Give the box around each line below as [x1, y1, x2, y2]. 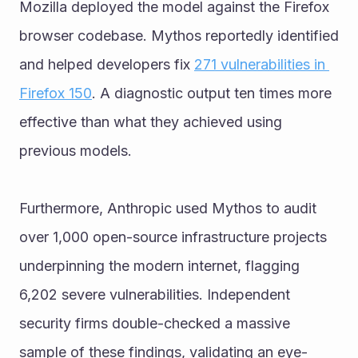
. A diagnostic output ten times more [92, 84, 332, 101]
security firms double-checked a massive [19, 314, 290, 332]
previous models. [19, 141, 132, 159]
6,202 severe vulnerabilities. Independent [19, 285, 290, 303]
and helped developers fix [19, 55, 194, 73]
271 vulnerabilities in [194, 55, 325, 73]
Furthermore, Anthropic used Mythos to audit [19, 199, 316, 217]
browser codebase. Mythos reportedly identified [19, 26, 339, 44]
